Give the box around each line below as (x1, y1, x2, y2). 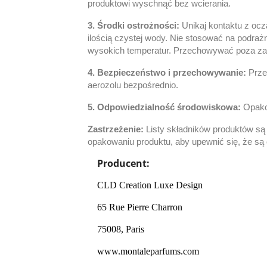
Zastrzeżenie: (88, 125, 144, 134)
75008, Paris (97, 224, 144, 234)
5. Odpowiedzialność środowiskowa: (88, 103, 243, 112)
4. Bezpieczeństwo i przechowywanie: (88, 68, 249, 77)
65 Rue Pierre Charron (97, 202, 182, 212)
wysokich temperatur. (88, 46, 173, 55)
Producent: (97, 157, 150, 170)
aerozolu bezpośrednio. (88, 80, 178, 90)
